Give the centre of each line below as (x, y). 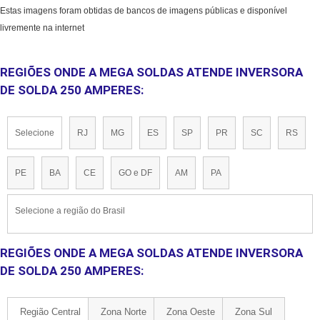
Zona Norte (124, 312)
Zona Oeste (191, 312)
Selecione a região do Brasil (70, 211)
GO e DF (135, 173)
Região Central (50, 312)
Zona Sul (254, 312)
